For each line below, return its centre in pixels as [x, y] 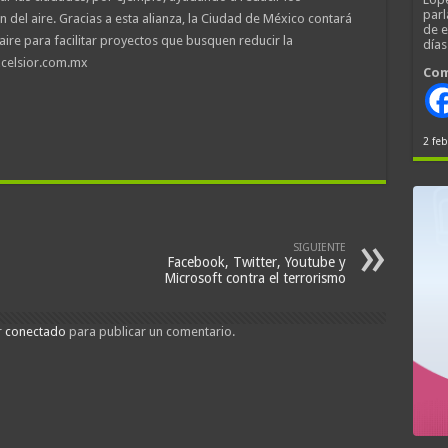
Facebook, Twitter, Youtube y [256, 261]
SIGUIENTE [319, 247]
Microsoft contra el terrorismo [254, 277]
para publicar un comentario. [150, 331]
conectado [35, 331]
